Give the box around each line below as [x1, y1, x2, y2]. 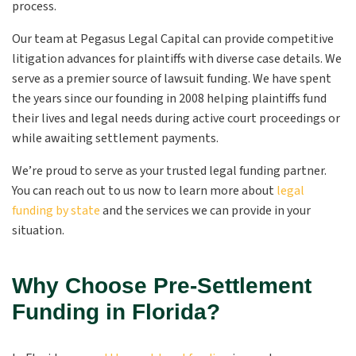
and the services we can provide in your [100, 202, 311, 219]
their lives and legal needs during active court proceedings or [12, 110, 340, 127]
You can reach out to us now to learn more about [12, 182, 277, 199]
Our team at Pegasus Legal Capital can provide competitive [12, 30, 334, 48]
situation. [12, 222, 64, 239]
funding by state [12, 202, 100, 219]
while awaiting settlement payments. [12, 130, 219, 147]
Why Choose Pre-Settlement [12, 273, 311, 298]
